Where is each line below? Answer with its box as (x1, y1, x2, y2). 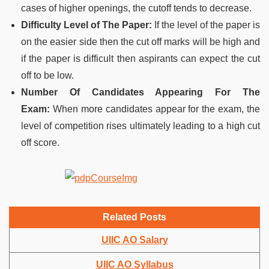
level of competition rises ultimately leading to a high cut (21, 120, 260, 131)
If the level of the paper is (154, 19, 260, 30)
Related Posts (103, 211, 166, 222)
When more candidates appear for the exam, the (52, 103, 260, 114)
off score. (21, 137, 59, 148)
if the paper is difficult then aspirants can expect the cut (21, 53, 260, 64)
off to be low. (21, 70, 74, 80)
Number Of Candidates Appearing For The (21, 86, 260, 97)
